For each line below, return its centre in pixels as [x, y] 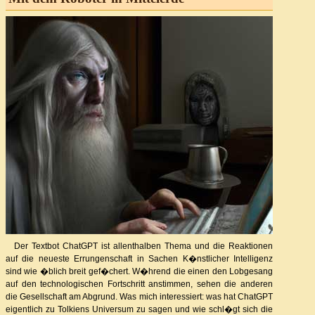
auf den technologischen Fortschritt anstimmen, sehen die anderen [139, 284]
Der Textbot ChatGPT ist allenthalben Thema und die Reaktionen [143, 246]
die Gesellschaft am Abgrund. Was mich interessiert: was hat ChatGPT [139, 296]
